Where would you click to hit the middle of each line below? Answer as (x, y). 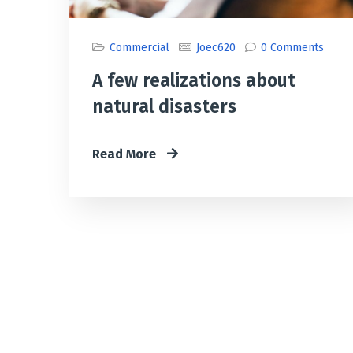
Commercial (139, 48)
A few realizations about (194, 81)
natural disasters (164, 107)
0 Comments (292, 48)
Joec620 (216, 48)
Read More (126, 154)
